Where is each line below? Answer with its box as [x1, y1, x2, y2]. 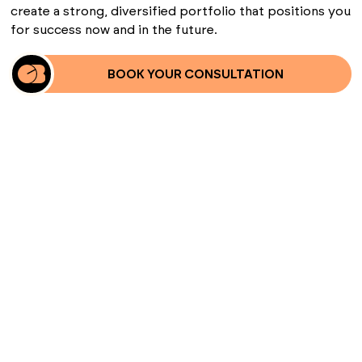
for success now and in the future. [11, 23, 218, 36]
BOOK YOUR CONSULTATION [107, 67, 284, 81]
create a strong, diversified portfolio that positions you [11, 4, 351, 18]
